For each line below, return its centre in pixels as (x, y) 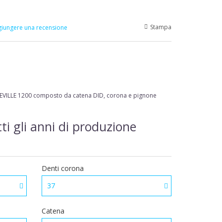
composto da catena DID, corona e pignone (95, 95)
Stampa (161, 27)
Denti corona (63, 168)
